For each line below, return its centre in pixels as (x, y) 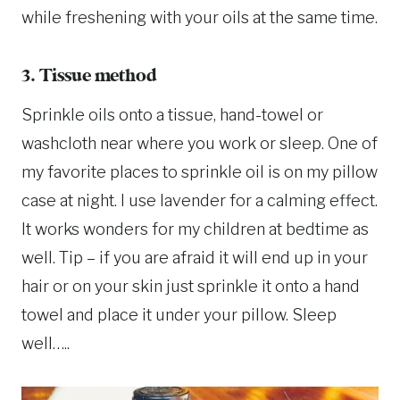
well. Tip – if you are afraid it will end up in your (195, 257)
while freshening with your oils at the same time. (200, 17)
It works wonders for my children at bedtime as (195, 229)
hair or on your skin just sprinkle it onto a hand (191, 286)
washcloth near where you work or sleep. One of (200, 143)
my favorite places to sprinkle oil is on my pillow (200, 171)
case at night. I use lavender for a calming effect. (200, 200)
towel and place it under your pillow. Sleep (179, 314)
